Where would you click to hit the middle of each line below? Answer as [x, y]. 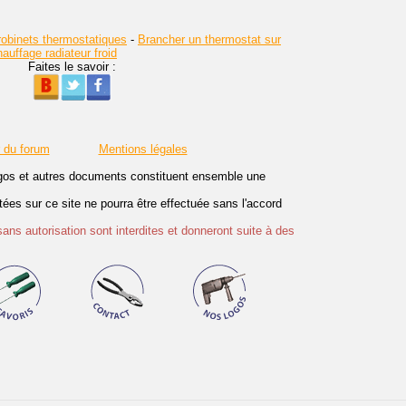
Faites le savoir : [72, 66]
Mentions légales [143, 149]
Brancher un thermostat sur [209, 39]
